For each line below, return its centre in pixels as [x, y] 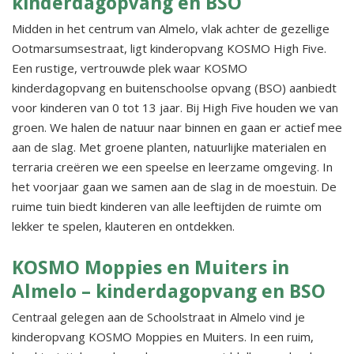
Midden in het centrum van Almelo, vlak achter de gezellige [171, 28]
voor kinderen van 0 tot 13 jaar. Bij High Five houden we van [175, 107]
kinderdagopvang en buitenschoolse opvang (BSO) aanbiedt [174, 88]
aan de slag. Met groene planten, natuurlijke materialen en [169, 147]
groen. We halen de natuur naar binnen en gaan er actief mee [177, 127]
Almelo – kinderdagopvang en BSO [169, 292]
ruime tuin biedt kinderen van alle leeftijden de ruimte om [167, 206]
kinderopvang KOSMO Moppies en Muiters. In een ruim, [163, 337]
